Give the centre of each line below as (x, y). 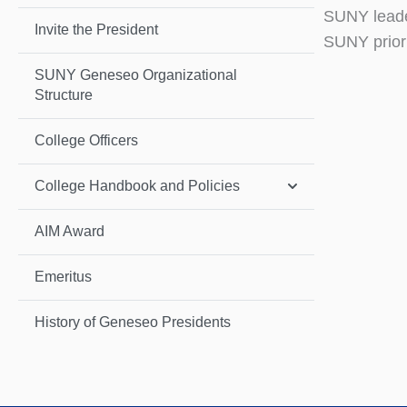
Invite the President (96, 30)
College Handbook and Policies (137, 186)
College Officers (86, 141)
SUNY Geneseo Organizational (136, 75)
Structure (64, 95)
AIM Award (69, 232)
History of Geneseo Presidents (133, 323)
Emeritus (63, 277)
